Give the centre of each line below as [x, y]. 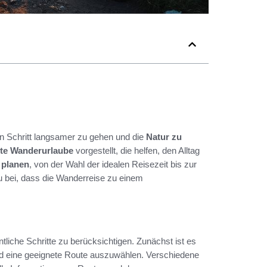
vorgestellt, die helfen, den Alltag [136, 151]
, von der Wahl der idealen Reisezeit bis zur [113, 164]
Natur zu [164, 137]
